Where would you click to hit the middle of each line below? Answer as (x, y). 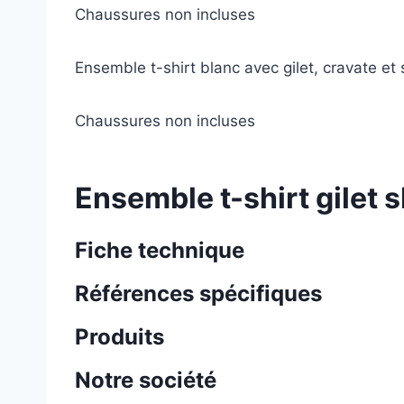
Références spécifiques (198, 294)
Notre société (146, 380)
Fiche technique (160, 250)
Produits (119, 337)
